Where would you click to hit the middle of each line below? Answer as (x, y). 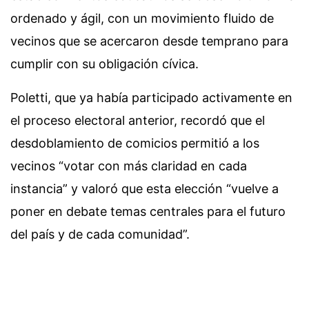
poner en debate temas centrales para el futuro (148, 211)
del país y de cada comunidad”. (100, 234)
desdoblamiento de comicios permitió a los (135, 143)
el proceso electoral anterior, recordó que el (138, 120)
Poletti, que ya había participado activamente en (151, 98)
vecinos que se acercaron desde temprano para (149, 41)
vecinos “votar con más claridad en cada (129, 166)
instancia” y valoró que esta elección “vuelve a (144, 189)
